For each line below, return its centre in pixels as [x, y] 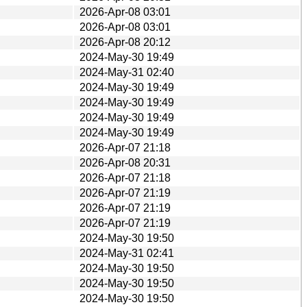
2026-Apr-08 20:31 [125, 162]
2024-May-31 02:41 [127, 253]
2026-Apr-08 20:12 [125, 42]
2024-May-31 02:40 [127, 72]
